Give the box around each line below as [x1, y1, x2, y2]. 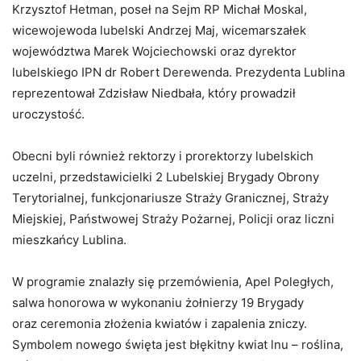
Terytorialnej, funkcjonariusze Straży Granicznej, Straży [12, 190, 329, 206]
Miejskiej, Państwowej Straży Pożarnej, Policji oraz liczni [12, 211, 334, 227]
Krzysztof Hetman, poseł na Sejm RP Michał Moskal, [12, 2, 307, 18]
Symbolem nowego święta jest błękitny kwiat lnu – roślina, [12, 337, 343, 353]
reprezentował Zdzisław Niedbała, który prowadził [12, 85, 296, 102]
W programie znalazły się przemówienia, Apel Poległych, [12, 274, 334, 290]
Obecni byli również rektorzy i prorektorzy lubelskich [12, 148, 313, 164]
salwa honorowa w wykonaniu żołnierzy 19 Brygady [12, 295, 304, 311]
